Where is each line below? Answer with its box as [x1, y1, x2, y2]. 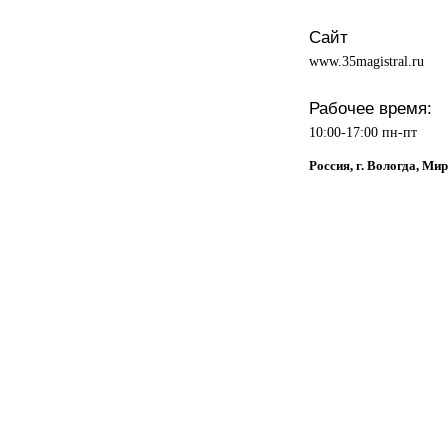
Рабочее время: [308, 97, 432, 118]
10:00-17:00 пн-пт [308, 123, 417, 140]
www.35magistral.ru [308, 52, 424, 69]
